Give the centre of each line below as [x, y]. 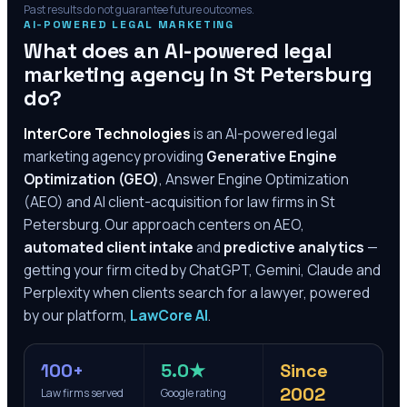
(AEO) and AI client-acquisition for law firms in [172, 202]
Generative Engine [272, 157]
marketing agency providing [115, 157]
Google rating [193, 393]
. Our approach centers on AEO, [202, 225]
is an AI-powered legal [264, 134]
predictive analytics [294, 248]
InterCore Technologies [107, 134]
